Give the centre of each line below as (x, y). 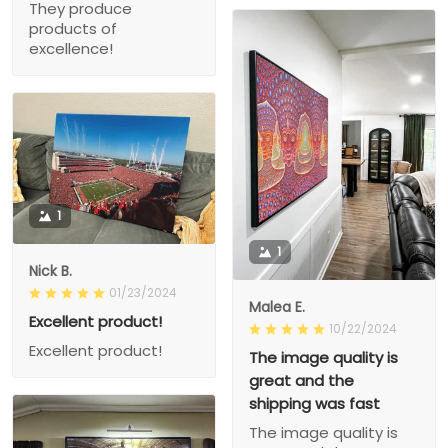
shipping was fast (314, 403)
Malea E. (277, 306)
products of (73, 28)
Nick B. (50, 271)
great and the (301, 380)
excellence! (71, 48)
